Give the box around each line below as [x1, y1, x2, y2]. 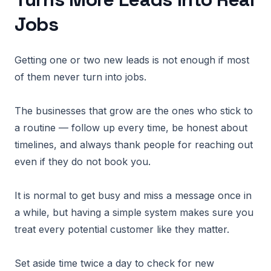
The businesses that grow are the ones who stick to [15, 105, 253, 117]
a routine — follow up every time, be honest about [15, 122, 247, 134]
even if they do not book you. [15, 155, 151, 168]
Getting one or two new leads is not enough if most [15, 54, 249, 66]
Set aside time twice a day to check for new [15, 257, 214, 269]
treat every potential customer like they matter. [15, 223, 229, 235]
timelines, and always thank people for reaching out [15, 139, 253, 151]
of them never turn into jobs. [15, 71, 146, 83]
